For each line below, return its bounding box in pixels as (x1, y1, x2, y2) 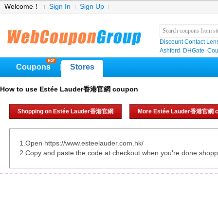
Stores (70, 63, 94, 71)
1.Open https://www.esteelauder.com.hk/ (19, 140, 144, 147)
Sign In (49, 3, 71, 10)
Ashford (160, 47, 180, 54)
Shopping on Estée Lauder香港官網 (18, 108, 113, 115)
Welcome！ (4, 3, 40, 10)
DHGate (183, 47, 204, 54)
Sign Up (80, 3, 104, 10)
